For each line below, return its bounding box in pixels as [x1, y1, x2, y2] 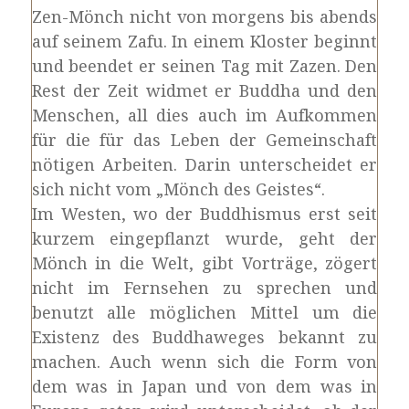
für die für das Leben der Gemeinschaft [31, 129, 378, 151]
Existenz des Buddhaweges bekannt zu [31, 326, 378, 348]
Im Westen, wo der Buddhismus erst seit [31, 203, 378, 225]
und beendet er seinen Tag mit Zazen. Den [31, 55, 378, 77]
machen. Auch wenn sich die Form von [31, 351, 378, 372]
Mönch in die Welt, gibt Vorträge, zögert [31, 252, 378, 274]
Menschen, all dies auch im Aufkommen [31, 104, 378, 126]
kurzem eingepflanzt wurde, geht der [31, 227, 378, 249]
